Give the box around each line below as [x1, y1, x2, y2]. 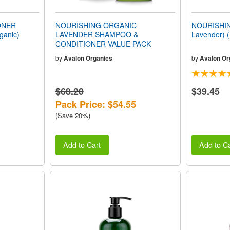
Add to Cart [63, 139, 101, 150]
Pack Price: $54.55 [55, 97, 136, 111]
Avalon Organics [63, 53, 112, 63]
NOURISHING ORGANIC [55, 20, 137, 30]
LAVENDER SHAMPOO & [55, 29, 138, 40]
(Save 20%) [55, 110, 90, 120]
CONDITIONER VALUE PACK [55, 38, 151, 49]
